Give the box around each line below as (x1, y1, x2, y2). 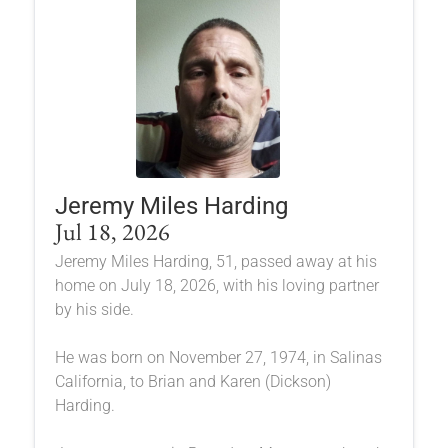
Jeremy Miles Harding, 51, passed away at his (54, 251, 377, 271)
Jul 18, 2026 (54, 215, 170, 247)
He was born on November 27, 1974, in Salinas (54, 347, 382, 367)
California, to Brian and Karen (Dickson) (54, 371, 331, 391)
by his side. (54, 299, 134, 319)
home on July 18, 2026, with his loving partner (54, 275, 379, 295)
